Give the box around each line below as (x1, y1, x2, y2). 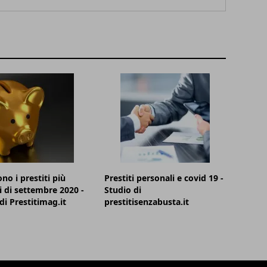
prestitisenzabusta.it (104, 196, 190, 208)
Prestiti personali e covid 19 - (104, 172, 224, 184)
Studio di (104, 184, 142, 196)
